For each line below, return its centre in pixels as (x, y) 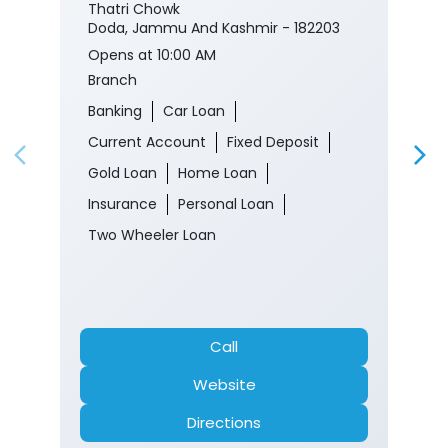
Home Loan (217, 173)
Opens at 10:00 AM (152, 55)
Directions (224, 423)
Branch (112, 80)
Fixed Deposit (273, 142)
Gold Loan (122, 173)
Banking (115, 111)
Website (224, 385)
